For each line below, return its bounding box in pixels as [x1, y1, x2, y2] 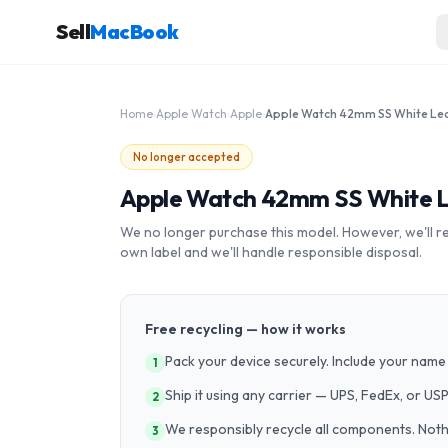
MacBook [90, 19, 179, 44]
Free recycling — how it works [145, 320, 346, 338]
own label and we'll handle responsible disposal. [120, 243, 422, 261]
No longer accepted [133, 150, 240, 164]
